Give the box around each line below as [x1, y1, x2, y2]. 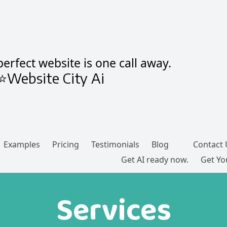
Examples [4, 139, 40, 150]
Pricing [52, 139, 79, 150]
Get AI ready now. [121, 154, 188, 166]
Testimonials [91, 139, 139, 150]
